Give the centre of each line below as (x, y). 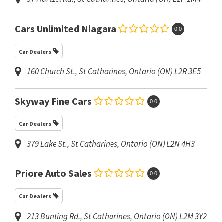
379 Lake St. (47, 144)
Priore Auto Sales (53, 173)
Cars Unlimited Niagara (66, 29)
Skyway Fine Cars (53, 101)
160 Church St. (51, 71)
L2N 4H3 (181, 144)
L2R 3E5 (188, 71)
